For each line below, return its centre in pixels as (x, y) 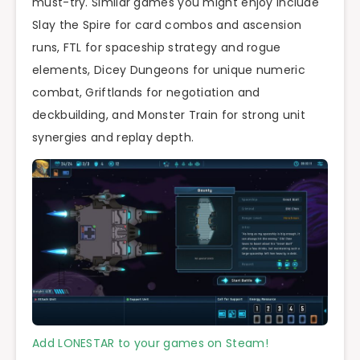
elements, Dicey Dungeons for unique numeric (169, 70)
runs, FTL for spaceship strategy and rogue (157, 47)
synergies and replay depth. (113, 137)
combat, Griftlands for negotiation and (146, 92)
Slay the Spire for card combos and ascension (167, 25)
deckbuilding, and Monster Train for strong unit (169, 115)
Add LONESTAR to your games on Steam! (150, 343)
